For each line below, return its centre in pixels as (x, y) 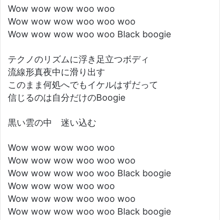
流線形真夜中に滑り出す (56, 72)
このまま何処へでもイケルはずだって (83, 85)
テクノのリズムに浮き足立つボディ (79, 59)
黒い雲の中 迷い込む (52, 123)
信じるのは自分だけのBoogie (67, 97)
